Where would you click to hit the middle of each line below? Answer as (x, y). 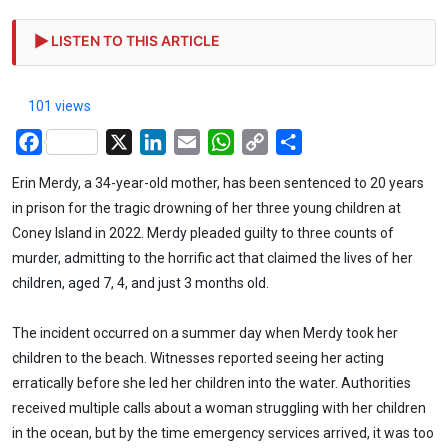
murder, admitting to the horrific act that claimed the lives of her (212, 257)
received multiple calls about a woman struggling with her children (219, 408)
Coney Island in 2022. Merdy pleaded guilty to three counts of (203, 232)
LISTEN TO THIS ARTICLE (135, 40)
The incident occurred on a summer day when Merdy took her (205, 333)
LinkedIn (196, 140)
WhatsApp (270, 140)
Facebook (76, 140)
